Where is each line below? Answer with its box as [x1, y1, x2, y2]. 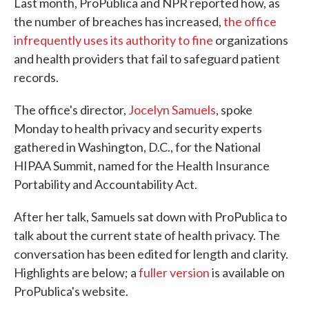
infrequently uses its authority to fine [14, 32, 213, 48]
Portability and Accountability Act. [14, 177, 197, 192]
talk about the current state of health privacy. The [14, 228, 280, 243]
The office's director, [14, 102, 128, 117]
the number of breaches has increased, [14, 14, 223, 29]
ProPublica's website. [14, 283, 128, 299]
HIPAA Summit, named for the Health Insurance [14, 158, 270, 173]
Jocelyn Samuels [128, 102, 216, 117]
